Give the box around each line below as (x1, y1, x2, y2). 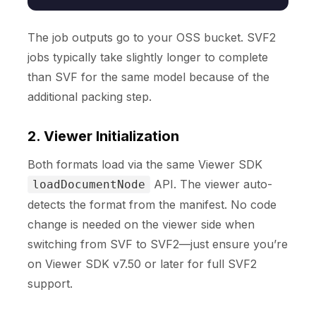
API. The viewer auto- (150, 177, 272, 192)
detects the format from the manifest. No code (28, 197, 276, 212)
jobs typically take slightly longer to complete (28, 50, 268, 65)
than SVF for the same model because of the (28, 70, 269, 85)
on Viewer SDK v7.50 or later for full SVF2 (28, 257, 257, 272)
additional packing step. (28, 90, 152, 104)
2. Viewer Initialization (28, 128, 179, 145)
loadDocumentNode (32, 178, 145, 192)
